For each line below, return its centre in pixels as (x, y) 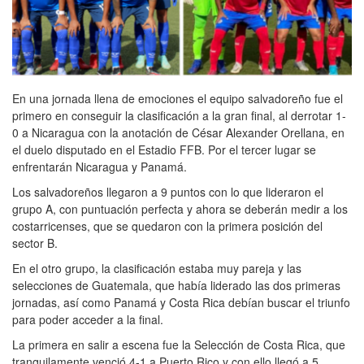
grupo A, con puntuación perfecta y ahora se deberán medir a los (180, 208)
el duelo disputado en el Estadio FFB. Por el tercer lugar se (164, 149)
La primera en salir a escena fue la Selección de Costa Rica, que (179, 344)
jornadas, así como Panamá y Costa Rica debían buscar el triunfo (181, 302)
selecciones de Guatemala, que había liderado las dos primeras (176, 285)
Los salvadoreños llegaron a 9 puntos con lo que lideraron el (168, 191)
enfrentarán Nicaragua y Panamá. (100, 166)
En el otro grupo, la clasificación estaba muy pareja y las (157, 268)
